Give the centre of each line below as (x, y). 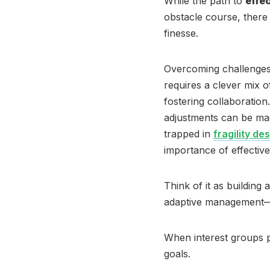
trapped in (189, 134)
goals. (177, 254)
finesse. (181, 33)
